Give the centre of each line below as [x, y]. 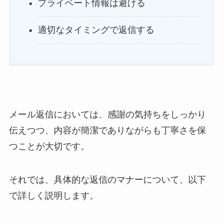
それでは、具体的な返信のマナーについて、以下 [107, 180]
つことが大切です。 [49, 146]
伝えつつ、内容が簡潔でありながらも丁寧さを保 [107, 130]
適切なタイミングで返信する [96, 30]
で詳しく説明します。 [54, 196]
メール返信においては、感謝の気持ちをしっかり [107, 114]
